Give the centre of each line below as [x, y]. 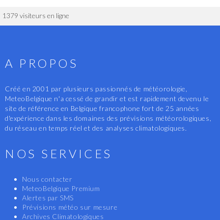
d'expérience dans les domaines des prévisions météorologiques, [108, 118]
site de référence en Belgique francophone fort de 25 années [102, 108]
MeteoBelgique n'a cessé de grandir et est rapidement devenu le [107, 98]
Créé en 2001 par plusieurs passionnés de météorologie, [96, 88]
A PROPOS [42, 63]
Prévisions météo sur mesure [70, 207]
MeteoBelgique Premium [61, 188]
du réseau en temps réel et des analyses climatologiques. [96, 128]
